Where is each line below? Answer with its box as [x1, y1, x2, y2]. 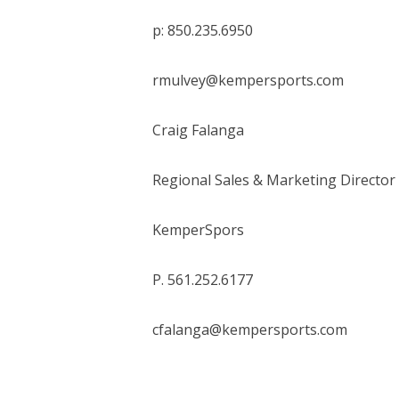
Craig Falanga [151, 119, 244, 140]
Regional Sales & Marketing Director [151, 169, 395, 190]
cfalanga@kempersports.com [151, 319, 347, 339]
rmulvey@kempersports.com [151, 69, 344, 90]
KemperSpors [151, 219, 244, 240]
